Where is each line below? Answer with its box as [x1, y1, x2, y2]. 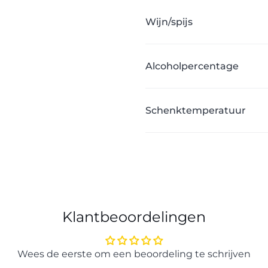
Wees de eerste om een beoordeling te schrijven [17, 248, 251, 260]
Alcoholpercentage [145, 60, 239, 72]
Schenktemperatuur [145, 105, 246, 116]
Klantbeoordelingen [62, 208, 206, 226]
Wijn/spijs [145, 16, 193, 28]
